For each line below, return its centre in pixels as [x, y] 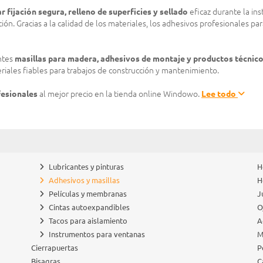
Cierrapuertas [55, 248]
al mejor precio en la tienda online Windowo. [119, 94]
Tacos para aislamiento [88, 221]
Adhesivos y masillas [85, 180]
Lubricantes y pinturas [87, 167]
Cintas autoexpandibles [90, 207]
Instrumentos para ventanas [97, 234]
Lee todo [220, 94]
